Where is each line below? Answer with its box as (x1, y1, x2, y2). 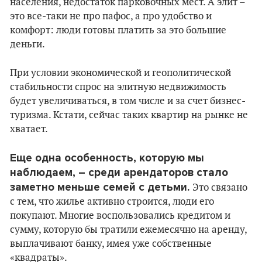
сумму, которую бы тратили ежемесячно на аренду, (10, 224, 247, 236)
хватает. (10, 123, 48, 135)
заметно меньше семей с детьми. (10, 181, 192, 194)
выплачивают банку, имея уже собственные (10, 238, 212, 250)
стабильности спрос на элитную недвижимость (10, 81, 226, 93)
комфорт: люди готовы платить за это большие (10, 25, 226, 36)
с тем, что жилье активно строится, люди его (10, 196, 214, 208)
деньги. (10, 39, 45, 50)
